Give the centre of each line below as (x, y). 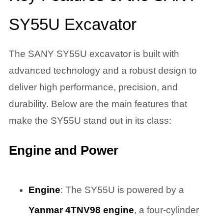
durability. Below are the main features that (98, 104)
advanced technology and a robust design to (103, 71)
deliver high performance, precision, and (93, 87)
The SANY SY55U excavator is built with (94, 54)
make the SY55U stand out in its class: (90, 121)
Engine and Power (63, 150)
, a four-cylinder (166, 210)
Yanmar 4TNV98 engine (81, 210)
